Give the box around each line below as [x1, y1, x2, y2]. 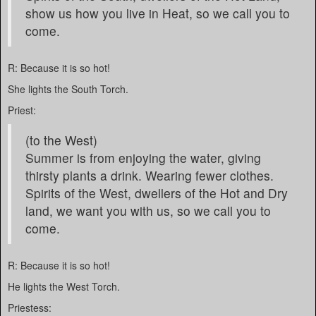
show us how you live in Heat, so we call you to [25, 4, 290, 22]
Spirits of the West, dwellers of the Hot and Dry [25, 184, 288, 202]
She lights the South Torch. [8, 82, 128, 96]
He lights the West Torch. [8, 279, 120, 293]
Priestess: [8, 300, 51, 315]
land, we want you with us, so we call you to [25, 202, 271, 219]
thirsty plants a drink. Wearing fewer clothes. [25, 166, 274, 184]
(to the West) [25, 131, 97, 149]
